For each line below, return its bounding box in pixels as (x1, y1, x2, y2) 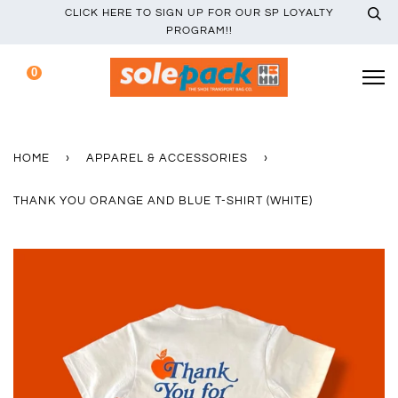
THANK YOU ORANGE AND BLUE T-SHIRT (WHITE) (13, 195, 313, 207)
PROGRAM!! (165, 25, 233, 36)
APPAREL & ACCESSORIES (86, 152, 248, 164)
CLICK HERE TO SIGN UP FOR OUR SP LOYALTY (64, 7, 334, 19)
